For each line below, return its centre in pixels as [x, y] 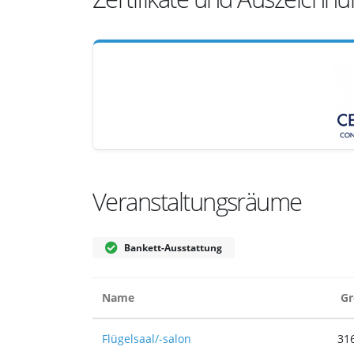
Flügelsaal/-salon [147, 339]
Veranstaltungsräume [197, 201]
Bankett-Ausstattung [173, 247]
